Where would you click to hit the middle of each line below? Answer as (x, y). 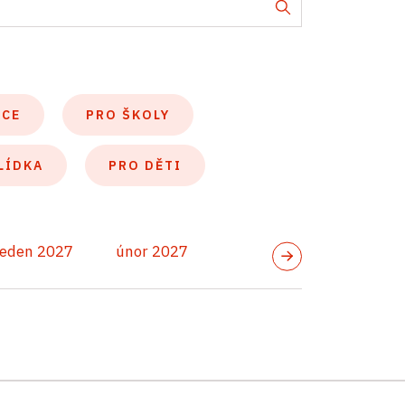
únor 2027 (152, 251)
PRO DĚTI (145, 165)
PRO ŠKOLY (128, 115)
